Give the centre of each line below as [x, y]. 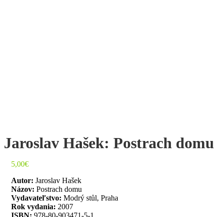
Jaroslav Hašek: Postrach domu [109, 143]
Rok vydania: [33, 206]
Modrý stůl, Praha [90, 198]
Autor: [22, 180]
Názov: [23, 189]
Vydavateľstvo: [36, 198]
